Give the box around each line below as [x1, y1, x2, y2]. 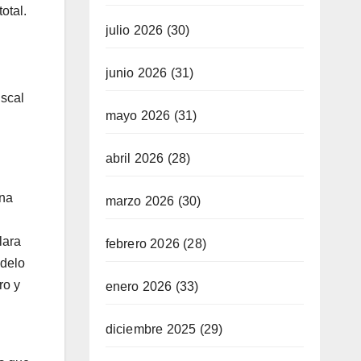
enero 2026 [105, 279, 172, 293]
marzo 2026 [105, 193, 175, 208]
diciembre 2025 [105, 322, 197, 336]
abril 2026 [105, 151, 164, 165]
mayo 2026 [105, 108, 171, 122]
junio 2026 [105, 65, 168, 80]
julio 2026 [105, 23, 164, 37]
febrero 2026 [105, 236, 180, 251]
